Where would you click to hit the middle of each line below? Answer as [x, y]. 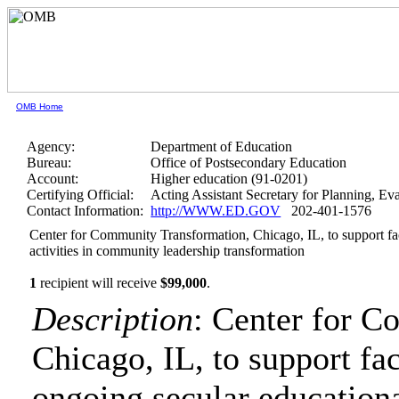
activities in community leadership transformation [167, 251]
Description [113, 319]
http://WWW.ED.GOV [216, 211]
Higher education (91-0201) [229, 179]
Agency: [51, 147]
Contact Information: [85, 211]
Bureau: [49, 163]
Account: [53, 179]
